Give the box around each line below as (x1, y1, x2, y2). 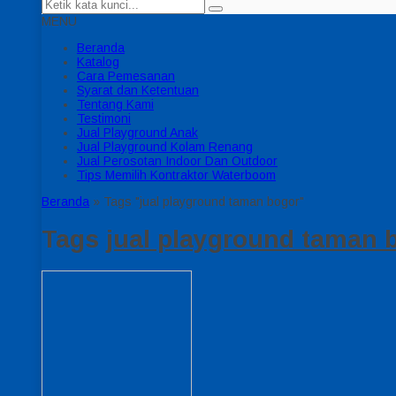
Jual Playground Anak (77, 126, 198, 140)
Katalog (77, 55, 119, 69)
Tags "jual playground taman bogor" (103, 194, 304, 209)
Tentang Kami (77, 97, 154, 111)
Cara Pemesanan (77, 69, 175, 83)
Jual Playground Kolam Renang (77, 140, 253, 154)
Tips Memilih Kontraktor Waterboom (77, 168, 276, 182)
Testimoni (77, 111, 131, 126)
